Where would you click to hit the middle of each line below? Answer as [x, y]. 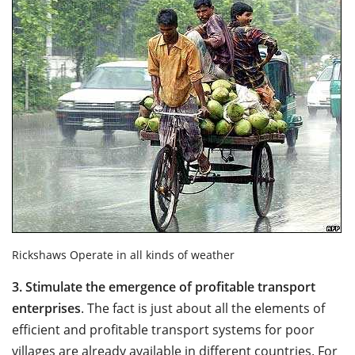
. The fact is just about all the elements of [203, 308]
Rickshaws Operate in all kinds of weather [123, 254]
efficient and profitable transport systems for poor [163, 329]
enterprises [46, 308]
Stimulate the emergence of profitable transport [170, 286]
